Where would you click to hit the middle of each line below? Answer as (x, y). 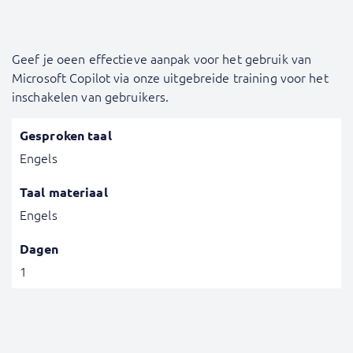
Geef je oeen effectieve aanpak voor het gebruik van (162, 58)
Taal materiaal (64, 192)
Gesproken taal (66, 135)
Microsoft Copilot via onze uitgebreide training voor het (170, 77)
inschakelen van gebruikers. (91, 96)
